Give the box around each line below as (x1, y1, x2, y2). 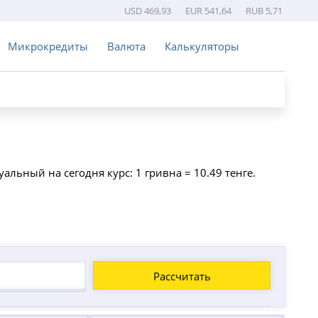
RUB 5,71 (245, 4, 283, 17)
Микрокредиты (7, 39, 88, 53)
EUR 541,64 (185, 4, 231, 17)
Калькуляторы (164, 39, 239, 53)
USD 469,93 (124, 4, 171, 17)
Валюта (106, 39, 146, 53)
